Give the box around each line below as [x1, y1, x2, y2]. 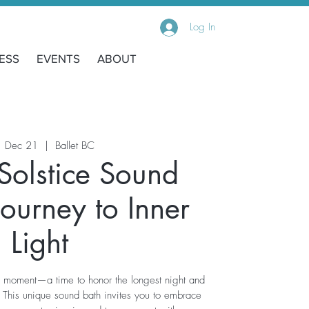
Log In [189, 20, 215, 34]
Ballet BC [55, 138, 95, 152]
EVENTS [36, 52, 80, 65]
